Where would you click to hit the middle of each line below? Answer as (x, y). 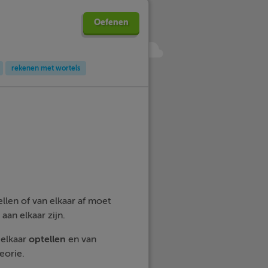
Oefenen (112, 22)
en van (81, 239)
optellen (47, 239)
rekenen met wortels (45, 68)
